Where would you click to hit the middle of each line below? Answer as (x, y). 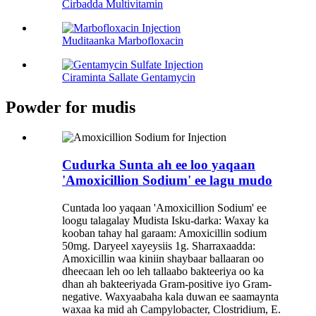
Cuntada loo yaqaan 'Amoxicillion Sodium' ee (164, 207)
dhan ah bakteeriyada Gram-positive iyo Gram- (167, 284)
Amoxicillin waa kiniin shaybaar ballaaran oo (163, 258)
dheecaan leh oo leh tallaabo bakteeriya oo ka (163, 271)
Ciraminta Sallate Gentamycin (129, 78)
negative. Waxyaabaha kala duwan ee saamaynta (170, 296)
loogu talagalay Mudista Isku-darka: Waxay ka (165, 220)
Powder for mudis (71, 108)
